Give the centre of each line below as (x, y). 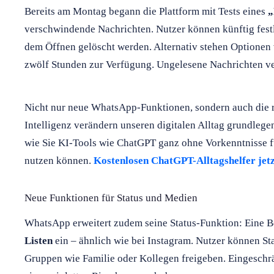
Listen (39, 240)
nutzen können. (59, 160)
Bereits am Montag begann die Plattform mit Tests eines (146, 11)
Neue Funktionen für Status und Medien (111, 198)
